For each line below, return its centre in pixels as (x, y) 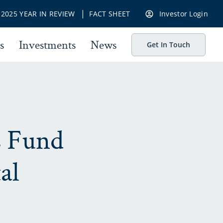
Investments (47, 44)
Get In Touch (168, 44)
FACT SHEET (110, 14)
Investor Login (183, 14)
